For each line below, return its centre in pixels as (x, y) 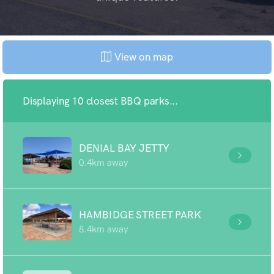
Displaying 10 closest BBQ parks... (100, 101)
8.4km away (103, 229)
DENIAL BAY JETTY (124, 148)
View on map (142, 57)
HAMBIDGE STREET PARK (140, 215)
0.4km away (103, 163)
